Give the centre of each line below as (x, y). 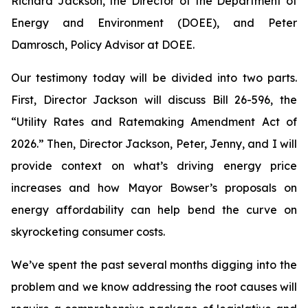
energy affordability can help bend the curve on (154, 210)
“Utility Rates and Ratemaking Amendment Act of (154, 122)
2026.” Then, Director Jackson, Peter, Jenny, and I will (154, 144)
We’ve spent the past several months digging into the (154, 265)
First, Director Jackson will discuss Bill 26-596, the (154, 100)
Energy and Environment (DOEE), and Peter (154, 23)
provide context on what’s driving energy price (154, 166)
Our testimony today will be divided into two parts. (154, 78)
